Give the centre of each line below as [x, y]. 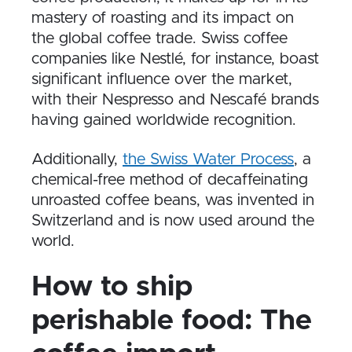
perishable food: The [172, 321]
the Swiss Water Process [208, 159]
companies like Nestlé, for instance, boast [175, 59]
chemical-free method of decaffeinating [170, 180]
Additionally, [77, 159]
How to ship [112, 287]
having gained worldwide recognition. [164, 120]
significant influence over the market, [162, 79]
